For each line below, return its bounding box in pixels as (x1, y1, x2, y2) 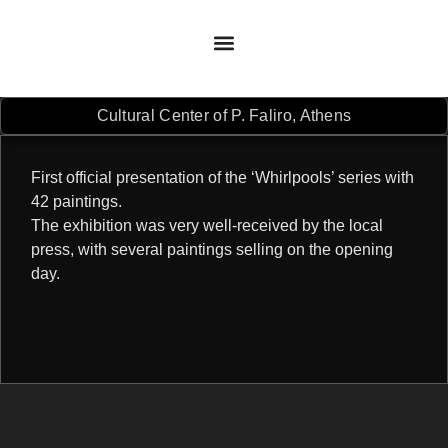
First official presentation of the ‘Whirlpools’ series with (31, 168, 414, 186)
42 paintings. (31, 192, 122, 210)
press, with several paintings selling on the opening (31, 240, 393, 258)
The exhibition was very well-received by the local (31, 216, 383, 234)
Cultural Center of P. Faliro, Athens (96, 106, 352, 124)
